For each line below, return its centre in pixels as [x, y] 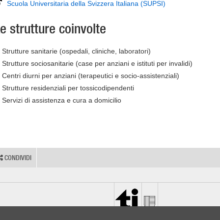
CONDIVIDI [17, 158]
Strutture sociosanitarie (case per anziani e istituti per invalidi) [97, 63]
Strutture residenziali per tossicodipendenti [68, 88]
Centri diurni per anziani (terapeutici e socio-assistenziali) [91, 76]
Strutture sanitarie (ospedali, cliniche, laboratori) [76, 51]
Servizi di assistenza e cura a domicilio [62, 100]
